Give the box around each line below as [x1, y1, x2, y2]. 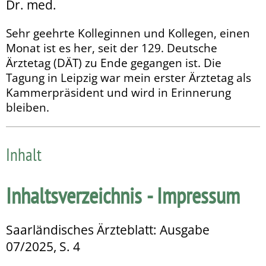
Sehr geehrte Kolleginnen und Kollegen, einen [6, 25, 250, 40]
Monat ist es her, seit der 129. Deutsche [6, 40, 217, 55]
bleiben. [6, 99, 49, 115]
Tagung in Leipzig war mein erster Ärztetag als [6, 69, 251, 85]
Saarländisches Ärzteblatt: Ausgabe [6, 221, 210, 238]
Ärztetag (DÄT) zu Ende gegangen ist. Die [6, 55, 221, 70]
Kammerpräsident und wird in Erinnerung [6, 84, 231, 100]
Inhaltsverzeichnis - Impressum [6, 180, 240, 210]
